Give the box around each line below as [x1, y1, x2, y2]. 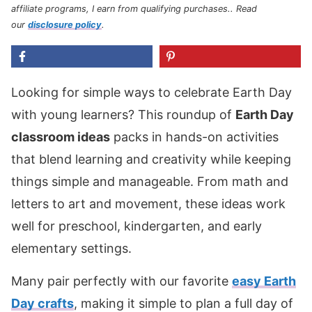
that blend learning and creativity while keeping [11, 151, 291, 166]
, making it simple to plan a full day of [74, 295, 293, 311]
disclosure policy [28, 19, 102, 30]
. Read [231, 3, 257, 14]
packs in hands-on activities [110, 129, 279, 144]
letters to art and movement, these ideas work [11, 196, 286, 211]
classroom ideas [11, 129, 110, 144]
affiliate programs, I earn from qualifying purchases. [11, 3, 231, 14]
